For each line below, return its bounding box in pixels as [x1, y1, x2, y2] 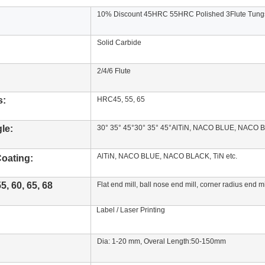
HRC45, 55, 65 [97, 95, 145, 104]
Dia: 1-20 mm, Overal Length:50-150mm [97, 237, 226, 245]
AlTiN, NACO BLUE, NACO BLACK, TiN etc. [97, 152, 237, 160]
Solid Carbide [97, 38, 141, 47]
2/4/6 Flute [97, 67, 131, 75]
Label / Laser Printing [91, 206, 165, 214]
